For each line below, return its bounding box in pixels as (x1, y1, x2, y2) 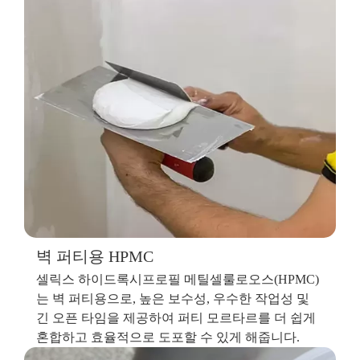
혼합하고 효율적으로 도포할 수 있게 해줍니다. (36, 329, 300, 344)
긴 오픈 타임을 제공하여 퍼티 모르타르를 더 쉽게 (36, 310, 316, 325)
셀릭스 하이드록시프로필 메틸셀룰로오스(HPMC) (36, 272, 319, 286)
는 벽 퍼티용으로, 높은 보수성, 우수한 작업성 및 (36, 291, 309, 305)
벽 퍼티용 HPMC (36, 247, 153, 265)
